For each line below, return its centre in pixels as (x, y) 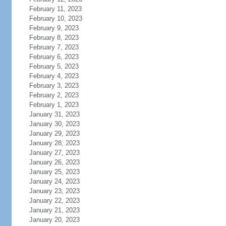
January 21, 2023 (54, 210)
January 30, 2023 (54, 124)
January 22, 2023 (54, 201)
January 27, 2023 (54, 153)
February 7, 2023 (54, 47)
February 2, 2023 (54, 95)
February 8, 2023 (54, 38)
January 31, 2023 (54, 114)
